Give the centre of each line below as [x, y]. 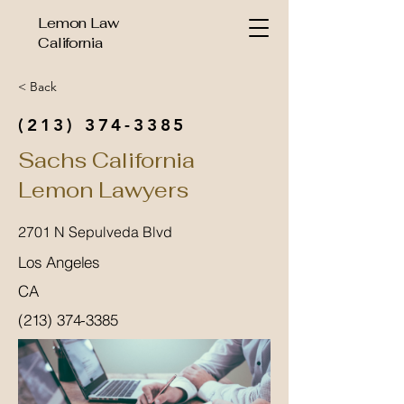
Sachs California [106, 160]
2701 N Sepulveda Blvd [95, 232]
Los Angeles [60, 262]
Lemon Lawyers [103, 190]
